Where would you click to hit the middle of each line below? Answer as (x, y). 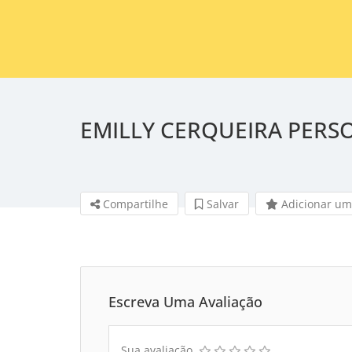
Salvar (221, 204)
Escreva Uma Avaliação (185, 302)
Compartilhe (134, 204)
